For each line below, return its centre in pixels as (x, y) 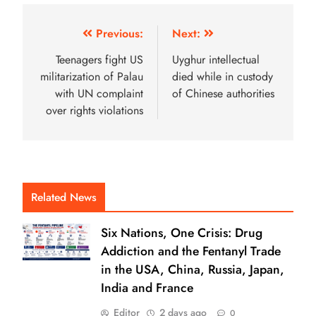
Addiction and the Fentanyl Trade (191, 251)
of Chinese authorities (223, 93)
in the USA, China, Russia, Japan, (193, 269)
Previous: (120, 33)
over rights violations (95, 110)
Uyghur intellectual (216, 59)
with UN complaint (99, 93)
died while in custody (223, 76)
